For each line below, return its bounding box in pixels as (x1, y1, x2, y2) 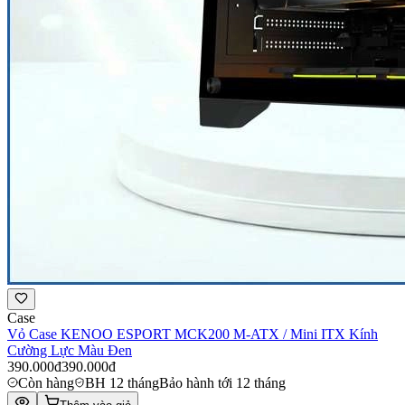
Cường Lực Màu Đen (7, 342, 132, 358)
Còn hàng (18, 374, 74, 391)
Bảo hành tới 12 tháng (159, 374, 286, 391)
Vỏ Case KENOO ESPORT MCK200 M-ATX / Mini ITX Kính (7, 325, 378, 342)
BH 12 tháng (85, 374, 159, 391)
